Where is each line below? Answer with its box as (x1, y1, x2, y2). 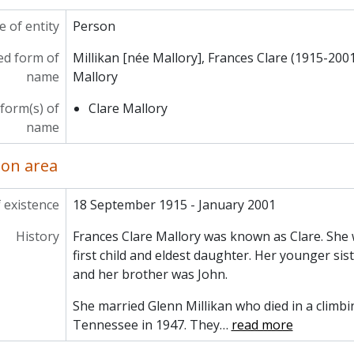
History (15, 228, 59, 245)
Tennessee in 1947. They (72, 316, 220, 333)
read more (231, 316, 293, 333)
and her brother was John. (72, 265, 228, 283)
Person (72, 17, 115, 35)
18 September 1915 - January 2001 (72, 196, 276, 213)
